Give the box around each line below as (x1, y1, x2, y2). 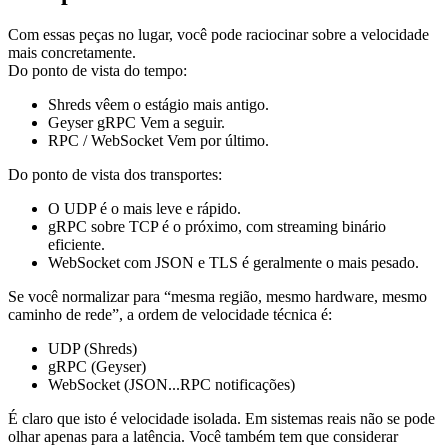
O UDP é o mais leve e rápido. (48, 200, 241, 218)
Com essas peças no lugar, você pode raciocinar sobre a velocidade (8, 26, 429, 44)
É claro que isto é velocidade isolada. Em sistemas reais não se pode (8, 410, 435, 428)
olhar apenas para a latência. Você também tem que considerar (8, 428, 398, 446)
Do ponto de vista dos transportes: (8, 166, 222, 184)
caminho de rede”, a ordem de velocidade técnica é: (8, 306, 332, 324)
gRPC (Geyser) (48, 358, 146, 376)
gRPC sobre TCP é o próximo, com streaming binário (48, 218, 386, 236)
